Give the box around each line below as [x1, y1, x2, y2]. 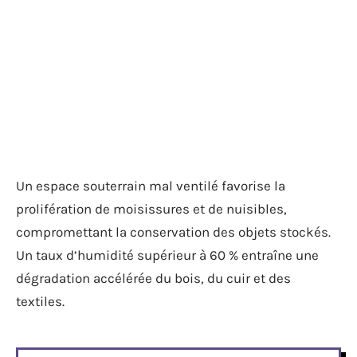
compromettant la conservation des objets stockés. [16, 224, 331, 240]
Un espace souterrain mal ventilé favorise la [16, 178, 285, 194]
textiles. [16, 293, 65, 309]
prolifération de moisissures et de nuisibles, [16, 201, 287, 217]
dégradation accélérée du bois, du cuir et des [16, 270, 291, 286]
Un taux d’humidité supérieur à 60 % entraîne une [16, 247, 319, 263]
